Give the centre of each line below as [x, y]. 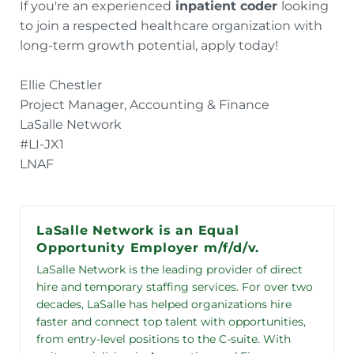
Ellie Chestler [62, 85]
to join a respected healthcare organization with [171, 26]
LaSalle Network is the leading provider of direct [169, 269]
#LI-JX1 [43, 144]
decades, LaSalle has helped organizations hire [164, 304]
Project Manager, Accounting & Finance [146, 105]
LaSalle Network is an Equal [138, 230]
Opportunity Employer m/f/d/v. [148, 248]
